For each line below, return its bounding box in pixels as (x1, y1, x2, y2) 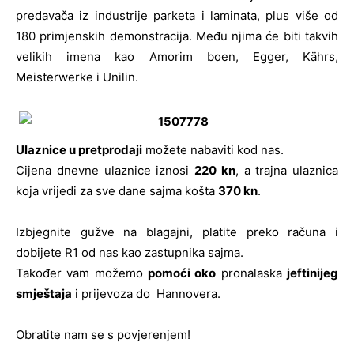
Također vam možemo (16, 265, 148, 281)
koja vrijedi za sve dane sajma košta (16, 183, 218, 198)
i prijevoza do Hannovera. (72, 285, 220, 301)
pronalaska (216, 265, 288, 281)
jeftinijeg (287, 265, 339, 281)
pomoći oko (148, 265, 217, 281)
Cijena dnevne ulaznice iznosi (16, 162, 194, 178)
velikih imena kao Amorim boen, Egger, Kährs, (16, 48, 338, 64)
